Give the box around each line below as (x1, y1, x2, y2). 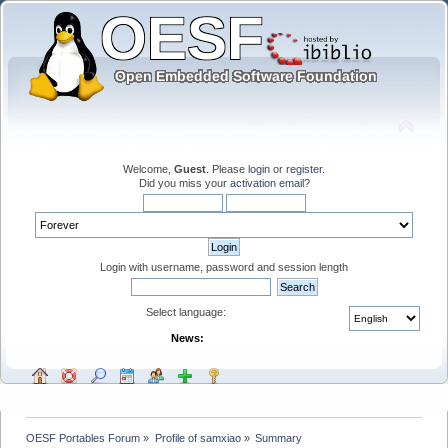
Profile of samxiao (154, 431, 241, 444)
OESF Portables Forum (26, 431, 141, 444)
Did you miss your (138, 176, 230, 189)
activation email (229, 176, 304, 189)
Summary (254, 431, 302, 444)
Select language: (145, 305, 229, 318)
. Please (206, 162, 248, 175)
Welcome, (123, 162, 174, 175)
